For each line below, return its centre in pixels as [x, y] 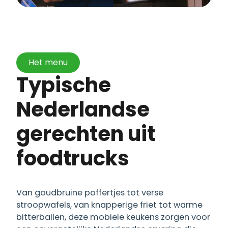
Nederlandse [83, 109]
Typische [22, 85]
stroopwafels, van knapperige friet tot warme [109, 205]
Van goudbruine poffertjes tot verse [90, 192]
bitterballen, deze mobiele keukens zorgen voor [113, 217]
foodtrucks [73, 158]
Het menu [48, 62]
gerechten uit [86, 134]
